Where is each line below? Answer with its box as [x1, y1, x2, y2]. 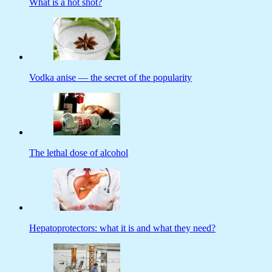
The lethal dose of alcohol [29, 148, 128, 158]
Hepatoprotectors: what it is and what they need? [29, 223, 216, 234]
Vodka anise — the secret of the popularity [29, 72, 192, 83]
